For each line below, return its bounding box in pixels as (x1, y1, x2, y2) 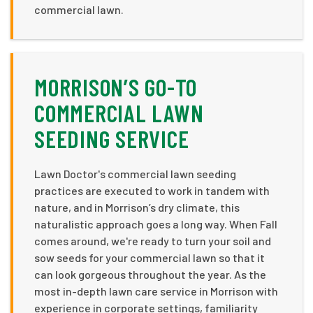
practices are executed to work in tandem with (34, 183, 270, 197)
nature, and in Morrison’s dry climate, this (34, 200, 240, 214)
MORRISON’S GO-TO (34, 72, 197, 101)
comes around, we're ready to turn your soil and (34, 233, 271, 247)
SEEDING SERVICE (34, 124, 189, 153)
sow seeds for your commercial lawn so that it (34, 250, 265, 264)
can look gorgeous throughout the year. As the (34, 267, 266, 281)
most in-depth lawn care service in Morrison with (34, 284, 278, 298)
